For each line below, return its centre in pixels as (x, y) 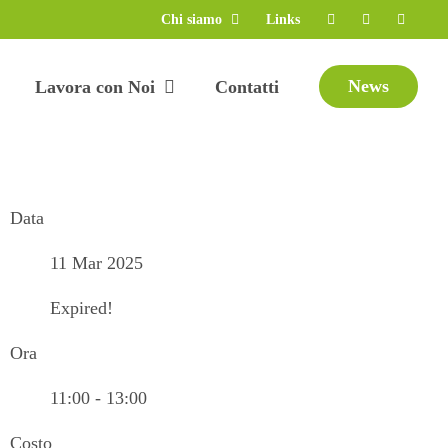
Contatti (247, 86)
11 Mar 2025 (96, 263)
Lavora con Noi (95, 86)
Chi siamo (191, 19)
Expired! (81, 308)
